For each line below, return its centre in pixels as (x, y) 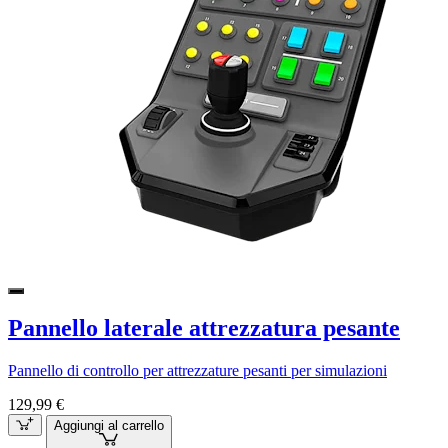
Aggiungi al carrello (108, 425)
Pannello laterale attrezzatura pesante (204, 327)
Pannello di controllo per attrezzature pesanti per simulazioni (197, 370)
